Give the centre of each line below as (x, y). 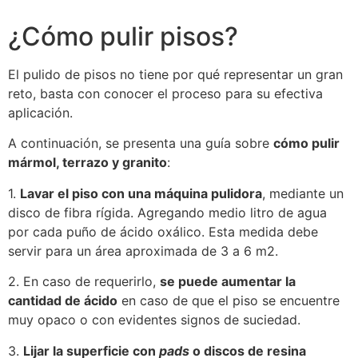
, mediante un (303, 193)
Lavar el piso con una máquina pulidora (141, 193)
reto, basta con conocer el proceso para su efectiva (165, 94)
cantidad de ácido (63, 301)
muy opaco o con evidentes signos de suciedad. (154, 320)
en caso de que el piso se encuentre (229, 301)
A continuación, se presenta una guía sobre (141, 143)
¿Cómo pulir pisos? (123, 37)
